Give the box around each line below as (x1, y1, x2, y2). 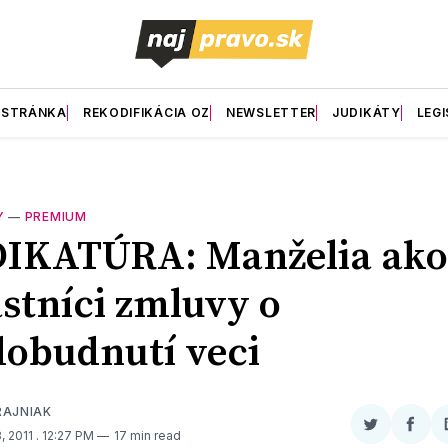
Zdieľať (369, 422, 421, 443)
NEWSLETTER (226, 104, 317, 120)
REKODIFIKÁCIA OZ (82, 104, 211, 120)
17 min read (114, 427, 181, 443)
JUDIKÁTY (332, 104, 401, 120)
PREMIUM (24, 208, 87, 224)
